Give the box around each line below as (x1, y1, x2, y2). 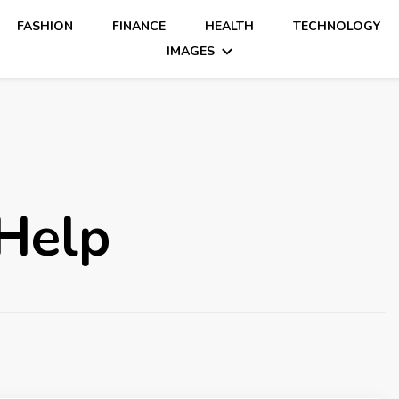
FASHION (17, 18, 74, 35)
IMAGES (166, 43, 215, 60)
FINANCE (112, 18, 167, 35)
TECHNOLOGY (293, 18, 381, 35)
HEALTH (205, 18, 255, 35)
